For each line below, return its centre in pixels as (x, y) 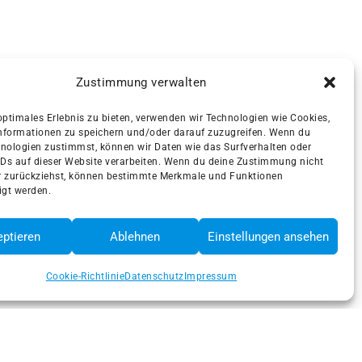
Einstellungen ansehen (268, 236)
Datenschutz (154, 276)
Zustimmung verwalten (141, 82)
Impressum (210, 276)
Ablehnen (135, 236)
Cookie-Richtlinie (85, 276)
